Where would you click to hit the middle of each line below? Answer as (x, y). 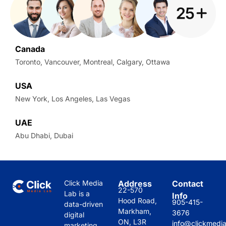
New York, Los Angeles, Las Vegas (73, 99)
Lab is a (77, 193)
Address (135, 183)
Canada (30, 49)
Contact (188, 183)
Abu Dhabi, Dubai (44, 136)
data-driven (83, 204)
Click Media (83, 183)
